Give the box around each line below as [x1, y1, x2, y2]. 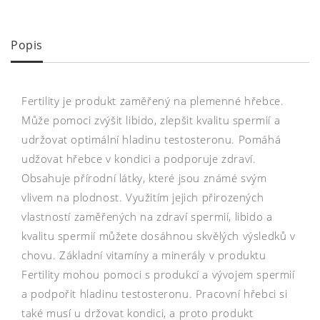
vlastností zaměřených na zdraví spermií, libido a [21, 209, 273, 224]
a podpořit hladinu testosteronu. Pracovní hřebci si [21, 286, 288, 301]
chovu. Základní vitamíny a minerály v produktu [21, 247, 266, 262]
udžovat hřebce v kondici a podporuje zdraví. [21, 151, 256, 166]
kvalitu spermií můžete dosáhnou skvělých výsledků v [21, 228, 296, 243]
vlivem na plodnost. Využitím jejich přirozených [21, 189, 264, 204]
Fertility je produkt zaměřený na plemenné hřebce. [21, 93, 284, 108]
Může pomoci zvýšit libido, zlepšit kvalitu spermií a [21, 112, 281, 127]
